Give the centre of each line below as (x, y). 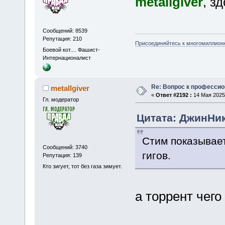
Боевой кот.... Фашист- (71, 49)
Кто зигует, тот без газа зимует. (82, 166)
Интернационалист (67, 58)
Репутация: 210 (62, 39)
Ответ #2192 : (174, 95)
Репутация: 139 (62, 155)
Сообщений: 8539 (65, 31)
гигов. (156, 155)
